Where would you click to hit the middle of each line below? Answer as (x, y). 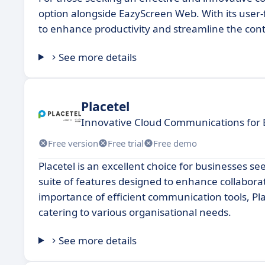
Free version (73, 143)
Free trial (126, 143)
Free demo (175, 143)
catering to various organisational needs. (135, 212)
